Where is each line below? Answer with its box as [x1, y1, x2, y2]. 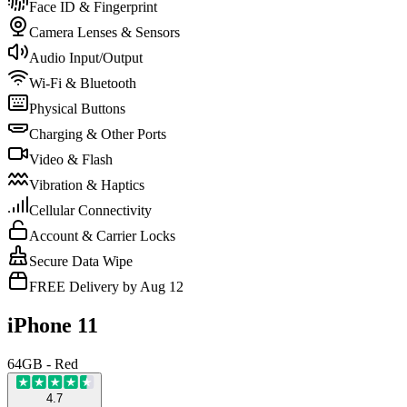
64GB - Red [7, 355, 78, 372]
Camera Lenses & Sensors [29, 24, 180, 40]
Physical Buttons [29, 100, 125, 116]
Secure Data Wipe [29, 253, 133, 269]
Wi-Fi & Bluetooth [29, 74, 136, 91]
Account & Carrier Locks [29, 227, 175, 243]
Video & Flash [29, 151, 113, 167]
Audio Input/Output [29, 49, 143, 65]
